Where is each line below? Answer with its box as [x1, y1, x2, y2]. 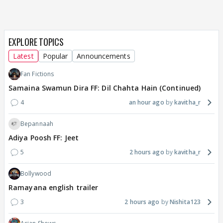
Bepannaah [20, 119, 53, 128]
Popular [42, 51, 68, 61]
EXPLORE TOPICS [8, 35, 64, 49]
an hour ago [128, 98, 164, 107]
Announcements [77, 51, 130, 61]
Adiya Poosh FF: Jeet [8, 133, 79, 143]
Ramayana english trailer [8, 183, 99, 193]
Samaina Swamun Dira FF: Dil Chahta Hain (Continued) [8, 83, 201, 93]
